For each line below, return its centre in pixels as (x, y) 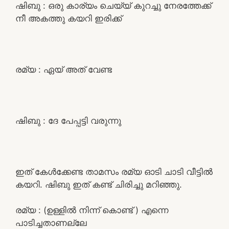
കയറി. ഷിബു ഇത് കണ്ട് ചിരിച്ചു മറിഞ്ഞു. (99, 184)
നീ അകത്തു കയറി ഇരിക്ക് (68, 18)
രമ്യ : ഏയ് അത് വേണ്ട (64, 69)
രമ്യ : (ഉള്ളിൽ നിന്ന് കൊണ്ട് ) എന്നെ (92, 210)
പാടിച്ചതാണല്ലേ (51, 223)
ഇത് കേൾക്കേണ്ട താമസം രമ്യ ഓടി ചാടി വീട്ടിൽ (114, 171)
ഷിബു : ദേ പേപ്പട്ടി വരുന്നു (68, 120)
